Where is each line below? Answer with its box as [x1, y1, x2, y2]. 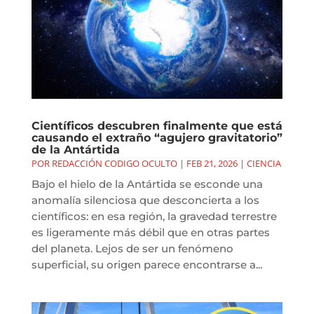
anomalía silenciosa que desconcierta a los [31, 193, 259, 207]
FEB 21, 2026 [186, 156, 238, 170]
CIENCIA [246, 156, 281, 170]
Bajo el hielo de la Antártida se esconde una [31, 177, 263, 191]
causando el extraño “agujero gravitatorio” [31, 130, 282, 144]
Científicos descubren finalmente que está [31, 118, 282, 132]
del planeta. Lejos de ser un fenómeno [31, 241, 233, 255]
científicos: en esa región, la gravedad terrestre [31, 209, 277, 223]
